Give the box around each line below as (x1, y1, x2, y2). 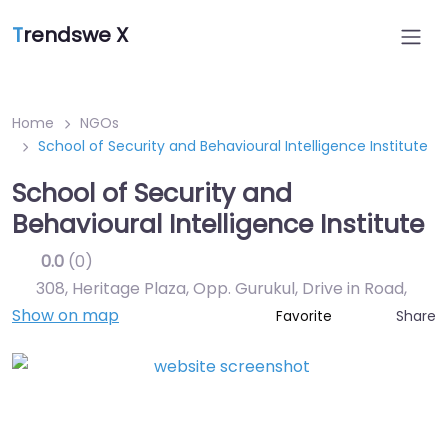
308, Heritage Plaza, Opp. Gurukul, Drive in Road (36, 277, 404, 300)
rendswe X (23, 21, 128, 49)
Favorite (276, 307, 333, 326)
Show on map (12, 304, 119, 327)
